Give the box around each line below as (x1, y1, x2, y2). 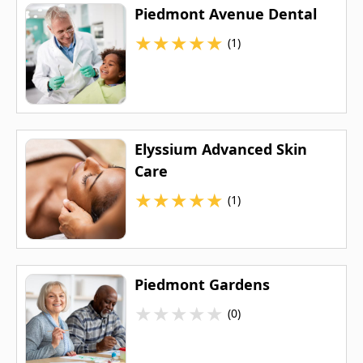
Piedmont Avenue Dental (135, 3, 317, 23)
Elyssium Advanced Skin (135, 139, 307, 159)
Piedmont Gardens (135, 274, 270, 294)
